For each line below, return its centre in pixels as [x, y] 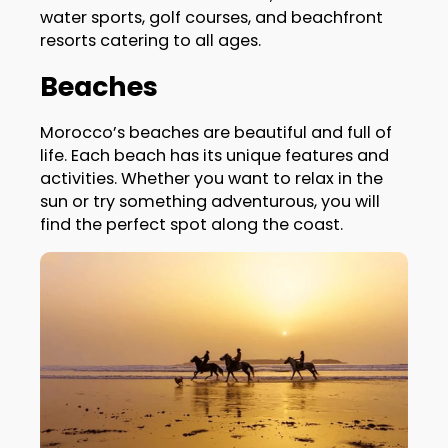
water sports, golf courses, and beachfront [211, 17]
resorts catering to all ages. [150, 40]
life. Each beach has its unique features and [214, 156]
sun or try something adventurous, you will [209, 202]
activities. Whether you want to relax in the [211, 179]
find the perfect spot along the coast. [191, 225]
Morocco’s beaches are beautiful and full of [215, 133]
